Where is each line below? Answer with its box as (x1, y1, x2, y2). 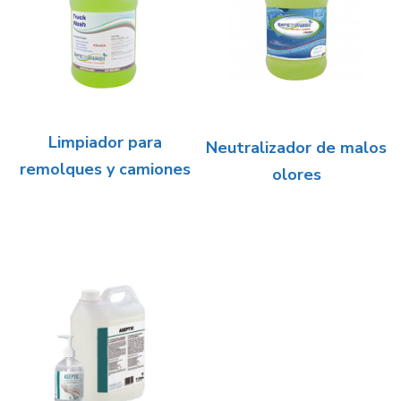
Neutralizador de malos (206, 136, 387, 158)
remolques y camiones (19, 158, 191, 180)
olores (271, 163, 321, 185)
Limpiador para (47, 131, 162, 153)
